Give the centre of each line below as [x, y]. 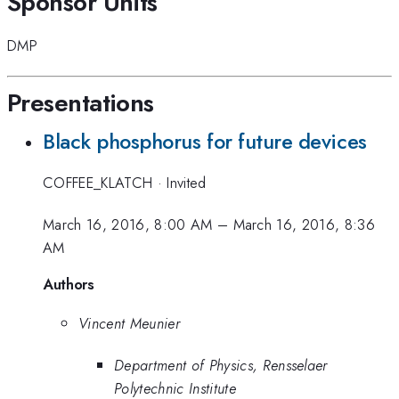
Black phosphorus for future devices [205, 141]
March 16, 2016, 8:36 [304, 224]
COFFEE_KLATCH [100, 183]
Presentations [81, 102]
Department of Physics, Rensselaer [221, 365]
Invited [187, 183]
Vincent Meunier [129, 324]
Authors [69, 285]
